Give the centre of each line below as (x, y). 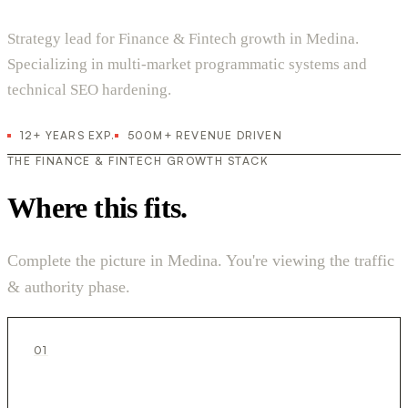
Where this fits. (97, 207)
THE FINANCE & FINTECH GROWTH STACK (138, 161)
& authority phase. (69, 286)
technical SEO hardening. (89, 90)
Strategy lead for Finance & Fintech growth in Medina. (183, 39)
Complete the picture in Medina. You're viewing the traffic (201, 260)
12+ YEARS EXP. (67, 136)
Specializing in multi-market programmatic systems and (187, 65)
